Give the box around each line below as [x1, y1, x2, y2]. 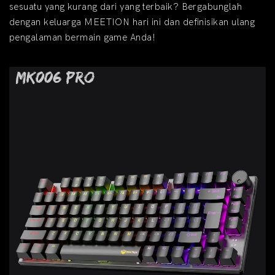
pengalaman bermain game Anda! [9, 32, 156, 44]
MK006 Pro [15, 69, 95, 87]
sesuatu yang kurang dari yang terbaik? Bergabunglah [9, 1, 242, 13]
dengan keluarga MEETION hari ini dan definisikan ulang [9, 17, 255, 28]
